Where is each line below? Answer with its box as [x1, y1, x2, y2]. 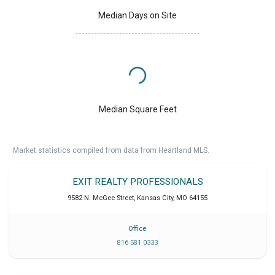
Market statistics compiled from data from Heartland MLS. [13, 145, 209, 155]
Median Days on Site [98, 10, 177, 20]
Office [128, 225, 146, 233]
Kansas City [137, 193, 173, 202]
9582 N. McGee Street [68, 193, 134, 202]
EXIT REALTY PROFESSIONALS [72, 176, 203, 187]
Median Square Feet [98, 104, 177, 114]
